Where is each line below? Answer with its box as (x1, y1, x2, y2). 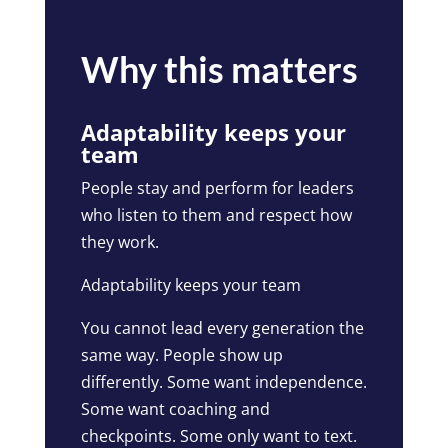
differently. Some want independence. (80, 371, 367, 394)
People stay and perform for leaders (80, 177, 354, 200)
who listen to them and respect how (80, 204, 352, 227)
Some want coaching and (80, 398, 270, 421)
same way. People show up (80, 344, 283, 367)
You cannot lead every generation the (80, 317, 364, 340)
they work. (80, 231, 159, 254)
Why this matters (80, 47, 358, 92)
